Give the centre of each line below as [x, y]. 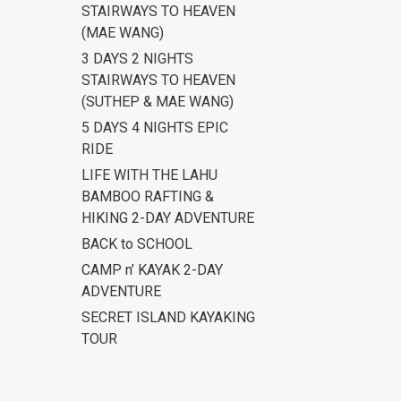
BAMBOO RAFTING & [148, 197]
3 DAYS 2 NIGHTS [137, 59]
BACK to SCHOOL [137, 244]
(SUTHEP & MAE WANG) [158, 102]
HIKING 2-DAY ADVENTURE [168, 218]
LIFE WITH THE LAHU [149, 175]
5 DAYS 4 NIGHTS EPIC [155, 128]
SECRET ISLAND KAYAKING [168, 318]
